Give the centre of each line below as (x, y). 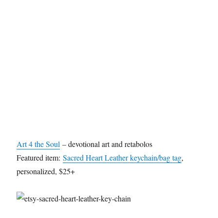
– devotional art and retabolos (106, 144)
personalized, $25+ (46, 171)
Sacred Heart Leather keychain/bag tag (122, 158)
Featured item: (40, 158)
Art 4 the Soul (38, 144)
